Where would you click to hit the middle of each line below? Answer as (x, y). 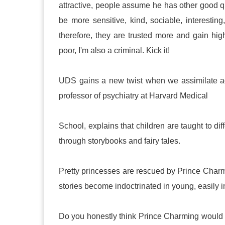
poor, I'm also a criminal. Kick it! (114, 50)
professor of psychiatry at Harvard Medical (134, 96)
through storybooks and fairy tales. (121, 141)
